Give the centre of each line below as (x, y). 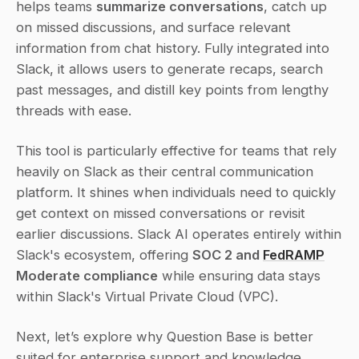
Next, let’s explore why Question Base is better (165, 336)
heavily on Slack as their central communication (165, 171)
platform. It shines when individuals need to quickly (176, 192)
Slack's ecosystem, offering (104, 254)
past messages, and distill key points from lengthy (172, 89)
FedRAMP (294, 254)
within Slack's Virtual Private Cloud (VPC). (147, 296)
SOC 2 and (228, 254)
